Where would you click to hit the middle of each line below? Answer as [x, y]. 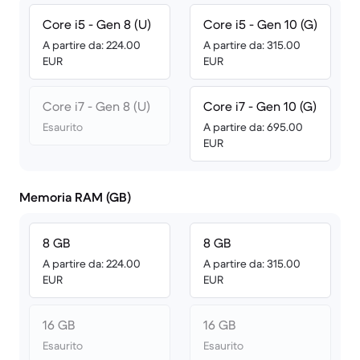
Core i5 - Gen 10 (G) [260, 24]
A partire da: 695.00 [253, 127]
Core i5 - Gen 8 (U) [97, 24]
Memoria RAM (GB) [75, 197]
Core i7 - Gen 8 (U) [96, 106]
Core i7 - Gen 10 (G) [260, 106]
